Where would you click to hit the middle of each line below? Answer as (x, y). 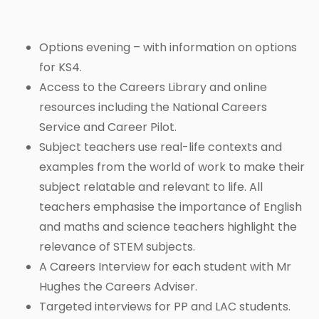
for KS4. (61, 68)
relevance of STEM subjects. (117, 247)
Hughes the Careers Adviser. (118, 287)
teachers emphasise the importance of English (171, 207)
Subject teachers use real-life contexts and (161, 147)
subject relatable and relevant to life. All (151, 187)
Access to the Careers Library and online (153, 88)
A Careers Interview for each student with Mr (165, 267)
